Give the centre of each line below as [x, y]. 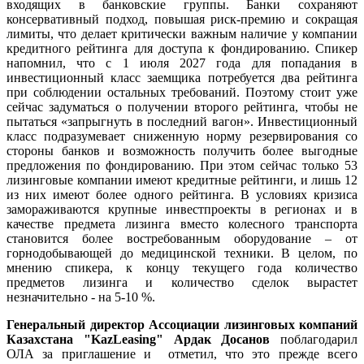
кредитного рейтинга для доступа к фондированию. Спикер [182, 48]
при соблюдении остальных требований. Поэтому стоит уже [182, 92]
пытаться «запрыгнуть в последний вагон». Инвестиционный [182, 121]
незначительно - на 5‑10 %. [84, 297]
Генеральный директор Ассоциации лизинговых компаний [182, 324]
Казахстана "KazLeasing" [85, 339]
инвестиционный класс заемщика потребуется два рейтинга [182, 77]
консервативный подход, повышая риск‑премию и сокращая [182, 19]
